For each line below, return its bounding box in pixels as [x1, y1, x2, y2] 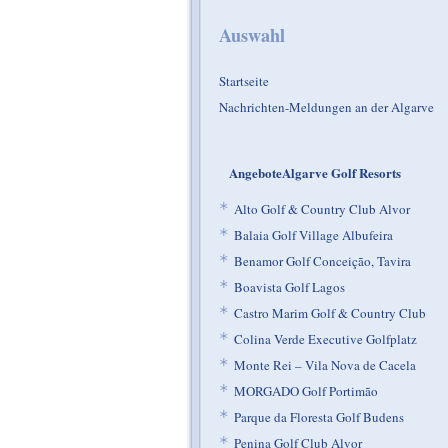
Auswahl [219, 22, 285, 48]
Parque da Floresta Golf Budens [234, 408, 404, 426]
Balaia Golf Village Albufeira [234, 226, 393, 244]
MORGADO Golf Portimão [234, 382, 378, 400]
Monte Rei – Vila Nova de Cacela [234, 356, 416, 374]
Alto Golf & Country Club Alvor [234, 200, 410, 218]
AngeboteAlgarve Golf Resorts [229, 163, 401, 182]
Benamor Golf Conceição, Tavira [234, 252, 411, 270]
